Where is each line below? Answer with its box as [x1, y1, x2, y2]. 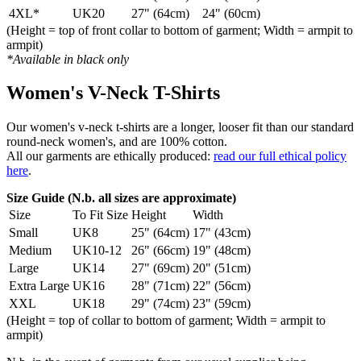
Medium [9, 243, 52, 258]
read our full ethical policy [214, 149, 346, 164]
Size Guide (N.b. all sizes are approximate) [6, 191, 236, 205]
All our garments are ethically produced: [6, 149, 214, 164]
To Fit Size [73, 208, 128, 222]
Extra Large [9, 279, 69, 293]
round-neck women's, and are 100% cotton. [6, 135, 227, 149]
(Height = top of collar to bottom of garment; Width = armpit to [6, 313, 326, 328]
